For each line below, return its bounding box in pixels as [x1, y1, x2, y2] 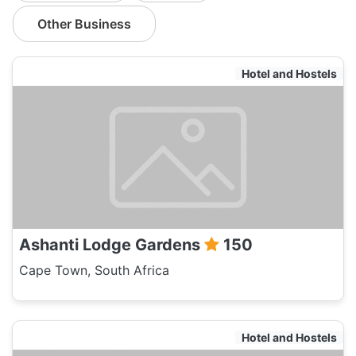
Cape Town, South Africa [19, 261, 169, 278]
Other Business [37, 15, 131, 32]
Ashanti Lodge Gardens [19, 234, 204, 254]
